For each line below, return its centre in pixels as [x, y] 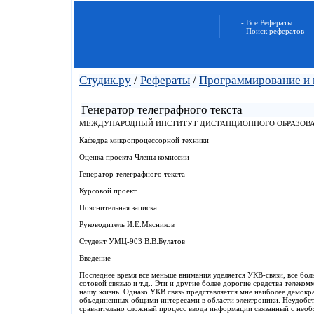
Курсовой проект [108, 191]
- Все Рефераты [267, 22]
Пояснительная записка [118, 207]
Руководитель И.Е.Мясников [127, 224]
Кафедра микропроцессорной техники [144, 140]
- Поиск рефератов [273, 31]
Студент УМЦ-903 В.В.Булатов [132, 241]
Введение [95, 258]
